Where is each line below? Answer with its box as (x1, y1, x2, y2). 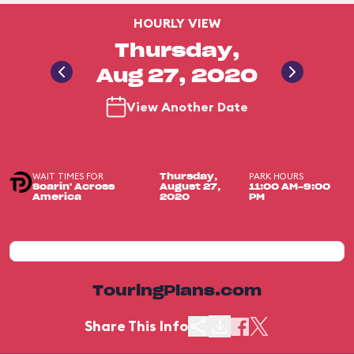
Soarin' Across (32, 183, 115, 191)
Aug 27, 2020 (96, 67, 258, 86)
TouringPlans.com (92, 284, 262, 299)
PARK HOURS (249, 171, 304, 182)
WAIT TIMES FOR (32, 171, 104, 182)
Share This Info (85, 317, 188, 335)
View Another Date (126, 99, 248, 115)
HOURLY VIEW (134, 15, 220, 31)
